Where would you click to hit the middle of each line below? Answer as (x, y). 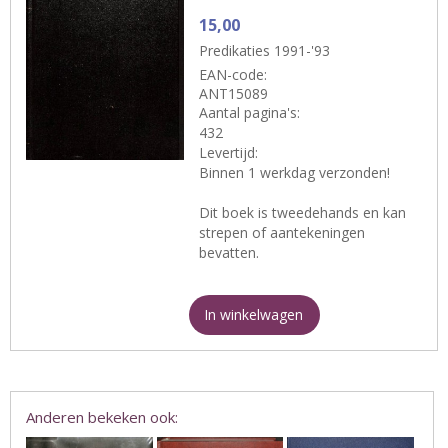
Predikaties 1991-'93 (265, 51)
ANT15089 (234, 94)
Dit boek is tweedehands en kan (303, 213)
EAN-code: (233, 75)
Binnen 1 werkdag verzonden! (295, 173)
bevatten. (229, 253)
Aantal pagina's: (250, 113)
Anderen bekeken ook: (102, 417)
